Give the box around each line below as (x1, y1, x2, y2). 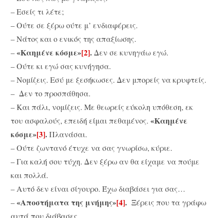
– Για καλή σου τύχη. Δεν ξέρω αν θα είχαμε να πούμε (11, 156, 200, 167)
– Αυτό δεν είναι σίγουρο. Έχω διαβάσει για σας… (11, 183, 186, 194)
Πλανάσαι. (49, 129, 92, 140)
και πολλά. (11, 170, 49, 181)
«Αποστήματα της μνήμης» (17, 197, 117, 208)
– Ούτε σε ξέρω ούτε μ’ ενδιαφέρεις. (11, 20, 138, 31)
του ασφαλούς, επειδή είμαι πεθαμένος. (11, 115, 149, 126)
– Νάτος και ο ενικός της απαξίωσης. (11, 34, 137, 44)
